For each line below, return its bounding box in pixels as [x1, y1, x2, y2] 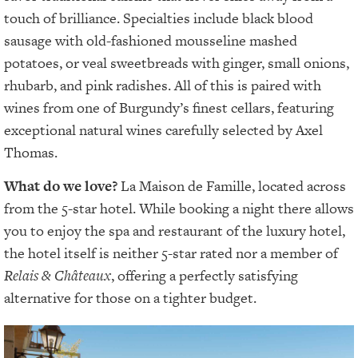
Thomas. [4, 142, 61, 163]
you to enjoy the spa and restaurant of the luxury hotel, [4, 221, 345, 241]
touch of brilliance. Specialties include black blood [4, 8, 313, 29]
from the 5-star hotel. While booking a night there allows [4, 198, 354, 219]
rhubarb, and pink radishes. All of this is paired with [4, 75, 321, 96]
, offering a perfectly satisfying [111, 265, 298, 286]
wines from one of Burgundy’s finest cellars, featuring [4, 97, 334, 118]
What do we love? [4, 176, 117, 197]
